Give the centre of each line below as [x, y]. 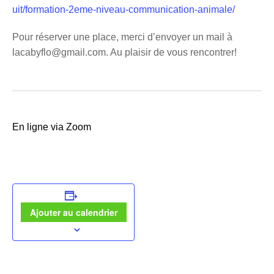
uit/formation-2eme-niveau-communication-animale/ [124, 9]
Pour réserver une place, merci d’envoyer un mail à [122, 37]
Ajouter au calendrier [73, 212]
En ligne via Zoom [52, 127]
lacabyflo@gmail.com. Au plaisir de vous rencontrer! [124, 52]
